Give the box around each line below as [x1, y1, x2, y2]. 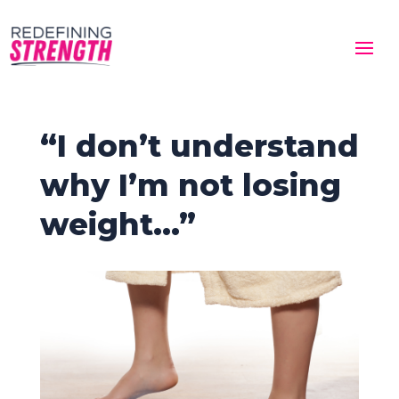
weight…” [39, 206, 196, 244]
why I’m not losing [39, 167, 341, 205]
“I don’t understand [39, 127, 359, 166]
